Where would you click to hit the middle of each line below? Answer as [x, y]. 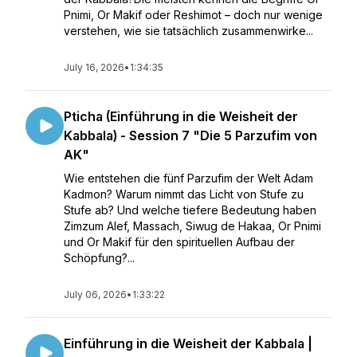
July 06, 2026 [95, 294]
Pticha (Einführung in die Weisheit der [181, 116]
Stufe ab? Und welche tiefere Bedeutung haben [190, 210]
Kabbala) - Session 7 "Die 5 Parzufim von [190, 135]
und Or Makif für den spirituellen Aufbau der [179, 242]
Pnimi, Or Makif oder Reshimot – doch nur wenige [193, 15]
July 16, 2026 [94, 67]
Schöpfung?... [99, 258]
